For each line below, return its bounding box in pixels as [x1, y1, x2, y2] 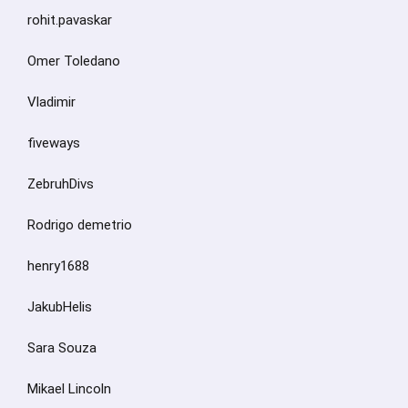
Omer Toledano [27, 53, 120, 70]
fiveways [27, 135, 80, 152]
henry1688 [27, 258, 89, 275]
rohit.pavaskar [27, 12, 112, 29]
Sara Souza [27, 340, 97, 357]
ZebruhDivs [27, 176, 94, 193]
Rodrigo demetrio [27, 217, 132, 234]
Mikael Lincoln [27, 381, 111, 398]
